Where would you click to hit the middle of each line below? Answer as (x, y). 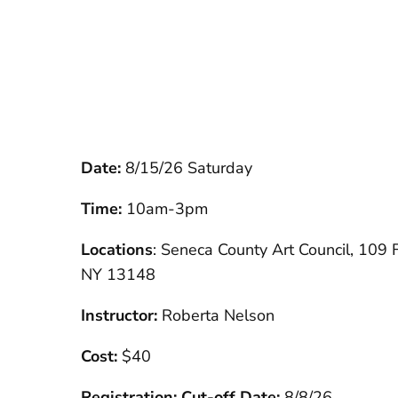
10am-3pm (167, 209)
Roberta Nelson (218, 316)
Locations (116, 250)
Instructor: (121, 316)
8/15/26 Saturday (188, 168)
